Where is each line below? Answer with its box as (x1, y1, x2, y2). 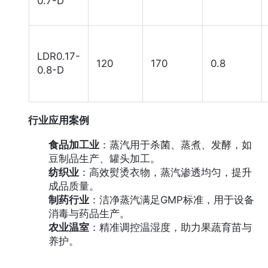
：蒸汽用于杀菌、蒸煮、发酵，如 (99, 139, 252, 151)
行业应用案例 (28, 114, 90, 127)
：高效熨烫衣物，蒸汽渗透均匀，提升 (78, 166, 252, 179)
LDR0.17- (37, 50, 81, 63)
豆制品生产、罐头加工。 (48, 153, 160, 165)
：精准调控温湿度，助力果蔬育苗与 (89, 221, 252, 234)
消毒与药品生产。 (48, 208, 130, 220)
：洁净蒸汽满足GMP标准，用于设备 (89, 194, 254, 206)
